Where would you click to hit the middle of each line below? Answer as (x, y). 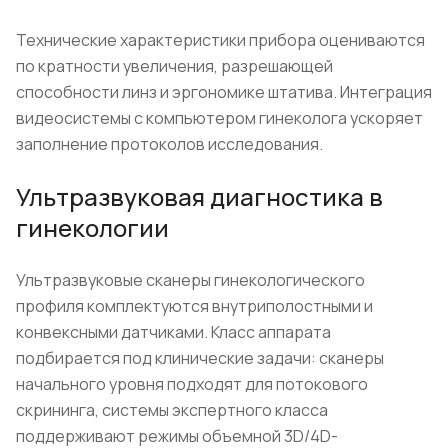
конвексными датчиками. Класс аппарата (173, 331)
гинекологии (92, 227)
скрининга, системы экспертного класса (172, 409)
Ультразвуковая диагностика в (199, 196)
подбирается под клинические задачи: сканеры (200, 357)
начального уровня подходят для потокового (192, 383)
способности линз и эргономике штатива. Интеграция (224, 91)
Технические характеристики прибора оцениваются (220, 39)
